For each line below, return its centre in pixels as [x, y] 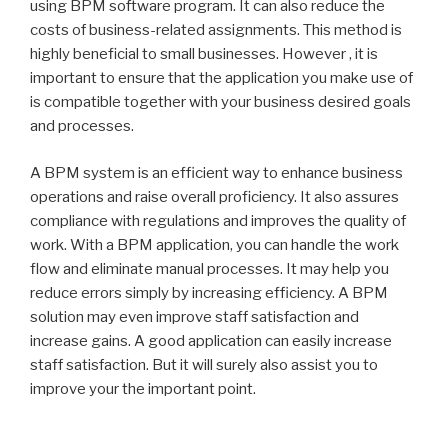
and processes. [82, 126]
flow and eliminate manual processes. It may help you [209, 268]
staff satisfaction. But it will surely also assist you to [204, 364]
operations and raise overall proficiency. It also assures [214, 196]
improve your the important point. [143, 388]
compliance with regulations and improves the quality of [218, 220]
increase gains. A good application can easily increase [211, 340]
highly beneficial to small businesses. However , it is [204, 54]
